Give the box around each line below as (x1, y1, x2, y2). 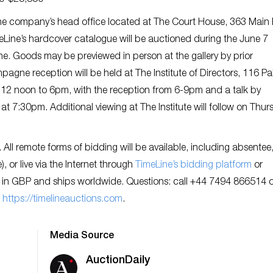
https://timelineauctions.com (2, 195, 122, 205)
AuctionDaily (86, 255, 150, 266)
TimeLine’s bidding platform (135, 161, 252, 171)
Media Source (50, 232, 114, 241)
